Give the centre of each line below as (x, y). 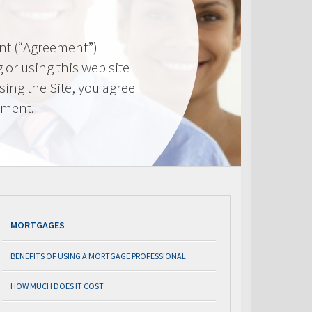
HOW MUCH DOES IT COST (57, 286)
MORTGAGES (38, 225)
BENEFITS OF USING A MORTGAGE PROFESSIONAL (98, 256)
